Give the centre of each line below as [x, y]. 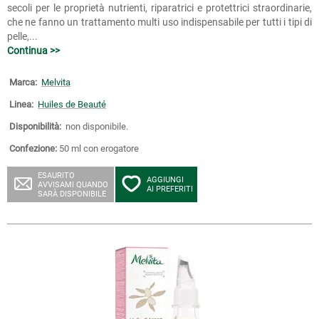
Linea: [21, 104]
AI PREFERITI [170, 189]
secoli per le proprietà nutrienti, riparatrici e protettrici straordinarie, [159, 8]
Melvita [56, 82]
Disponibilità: [35, 126]
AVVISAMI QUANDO [73, 185]
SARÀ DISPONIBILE [72, 194]
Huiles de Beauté [72, 104]
